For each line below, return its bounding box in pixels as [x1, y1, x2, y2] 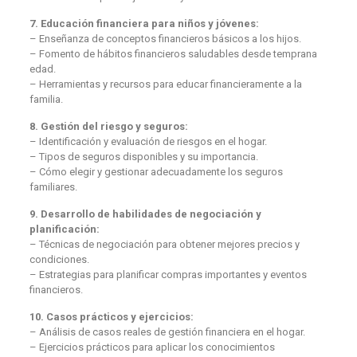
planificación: [29, 222, 100, 235]
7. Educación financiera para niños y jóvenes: [29, 17, 259, 29]
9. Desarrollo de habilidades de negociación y [29, 207, 261, 220]
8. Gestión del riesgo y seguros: [29, 120, 188, 132]
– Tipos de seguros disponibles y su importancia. [29, 150, 258, 163]
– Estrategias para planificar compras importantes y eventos [29, 268, 307, 280]
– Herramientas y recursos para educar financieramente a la [29, 77, 302, 90]
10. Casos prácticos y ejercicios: [29, 310, 194, 323]
